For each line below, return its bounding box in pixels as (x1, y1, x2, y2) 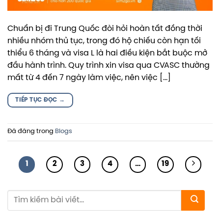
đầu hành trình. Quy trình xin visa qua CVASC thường (7, 61, 210, 70)
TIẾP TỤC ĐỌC (15, 97, 59, 103)
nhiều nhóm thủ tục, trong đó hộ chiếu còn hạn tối (7, 37, 201, 45)
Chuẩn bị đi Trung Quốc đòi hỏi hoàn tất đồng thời (7, 25, 202, 33)
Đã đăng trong (7, 128, 55, 135)
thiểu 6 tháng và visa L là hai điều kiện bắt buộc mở (7, 49, 207, 57)
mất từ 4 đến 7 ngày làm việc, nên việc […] (7, 74, 171, 82)
